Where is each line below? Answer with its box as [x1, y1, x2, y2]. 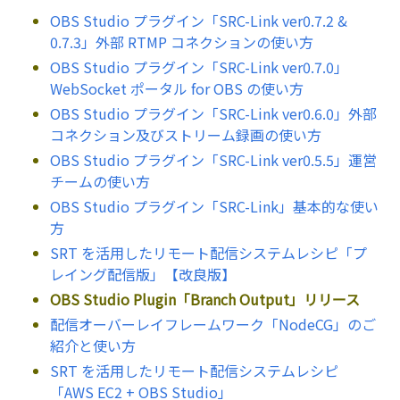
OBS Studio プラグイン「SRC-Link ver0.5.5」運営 [50, 149, 377, 171]
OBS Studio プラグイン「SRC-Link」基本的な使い [50, 196, 379, 218]
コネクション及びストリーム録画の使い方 [50, 124, 321, 146]
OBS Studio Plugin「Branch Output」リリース [50, 288, 360, 311]
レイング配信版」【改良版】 [50, 263, 236, 286]
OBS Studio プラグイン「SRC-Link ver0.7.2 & [50, 10, 347, 32]
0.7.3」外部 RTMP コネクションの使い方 [50, 31, 313, 54]
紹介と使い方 [50, 335, 136, 357]
